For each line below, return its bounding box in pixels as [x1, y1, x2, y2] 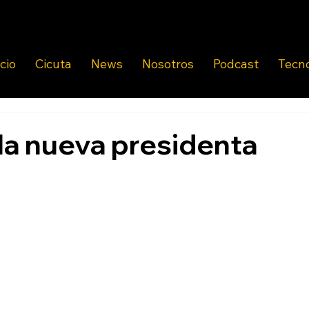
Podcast [213, 56, 259, 72]
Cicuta [35, 56, 72, 72]
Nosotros [142, 56, 194, 72]
